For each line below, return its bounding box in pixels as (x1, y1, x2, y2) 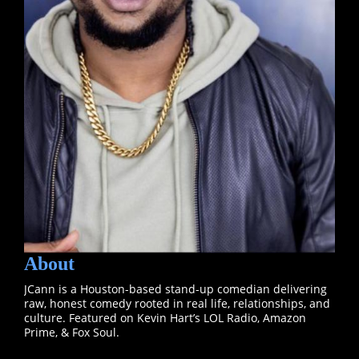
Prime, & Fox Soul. (24, 325, 119, 341)
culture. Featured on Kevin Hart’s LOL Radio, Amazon (24, 310, 306, 326)
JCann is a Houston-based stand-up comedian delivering (24, 281, 327, 297)
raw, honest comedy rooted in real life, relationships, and (24, 296, 330, 312)
